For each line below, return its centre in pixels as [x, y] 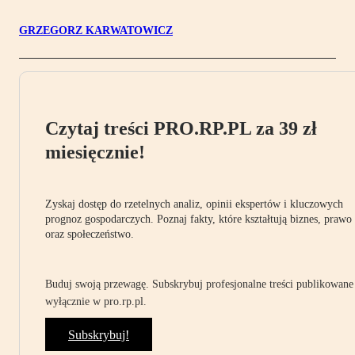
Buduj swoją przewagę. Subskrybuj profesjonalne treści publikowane [199, 284]
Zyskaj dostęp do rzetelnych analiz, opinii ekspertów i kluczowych [194, 204]
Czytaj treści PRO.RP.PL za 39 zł [181, 129]
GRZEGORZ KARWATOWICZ [96, 31]
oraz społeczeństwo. [90, 235]
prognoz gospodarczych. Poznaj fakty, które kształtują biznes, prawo [198, 219]
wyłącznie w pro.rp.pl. [96, 302]
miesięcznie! [95, 153]
